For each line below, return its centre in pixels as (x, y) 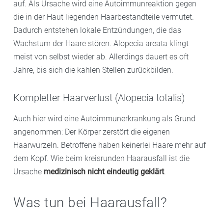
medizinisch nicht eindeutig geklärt (104, 171)
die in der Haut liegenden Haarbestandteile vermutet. (104, 17)
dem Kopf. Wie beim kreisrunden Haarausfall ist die (101, 158)
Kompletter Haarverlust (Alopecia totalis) (99, 97)
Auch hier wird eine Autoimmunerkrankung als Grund (104, 118)
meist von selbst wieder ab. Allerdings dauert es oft (101, 56)
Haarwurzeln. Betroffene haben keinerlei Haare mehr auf (110, 145)
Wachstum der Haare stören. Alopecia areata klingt (101, 43)
